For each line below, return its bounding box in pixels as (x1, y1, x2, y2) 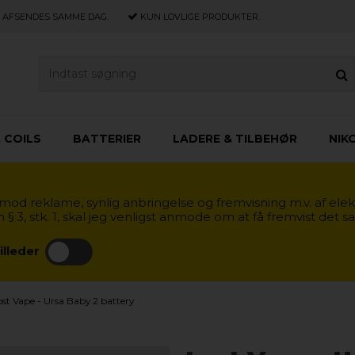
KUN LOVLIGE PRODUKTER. (138, 11, 260, 22)
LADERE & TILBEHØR (173, 131, 297, 146)
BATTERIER (73, 131, 141, 146)
